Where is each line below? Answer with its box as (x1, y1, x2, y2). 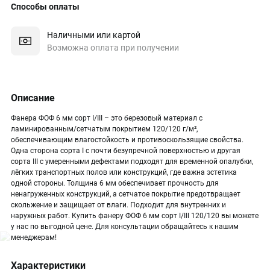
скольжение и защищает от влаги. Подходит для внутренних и (11, 201, 226, 209)
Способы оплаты (11, 2, 80, 11)
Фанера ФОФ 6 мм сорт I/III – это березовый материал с (11, 114, 202, 122)
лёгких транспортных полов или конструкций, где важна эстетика (11, 168, 237, 177)
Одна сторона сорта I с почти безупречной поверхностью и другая (11, 146, 240, 155)
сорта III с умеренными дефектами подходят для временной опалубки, (11, 157, 253, 166)
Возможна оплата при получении (47, 42, 179, 52)
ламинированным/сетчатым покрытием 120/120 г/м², (11, 125, 198, 133)
